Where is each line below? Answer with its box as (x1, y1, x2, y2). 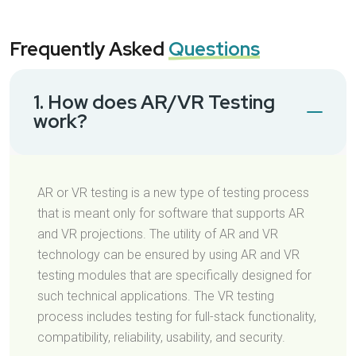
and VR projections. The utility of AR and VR (37, 226, 278, 242)
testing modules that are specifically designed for (37, 267, 311, 283)
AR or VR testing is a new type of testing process (37, 184, 309, 200)
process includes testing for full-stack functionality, (37, 308, 316, 324)
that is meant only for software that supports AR (37, 205, 304, 221)
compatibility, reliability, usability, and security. (37, 329, 285, 345)
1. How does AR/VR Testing (33, 89, 275, 114)
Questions (168, 36, 260, 61)
